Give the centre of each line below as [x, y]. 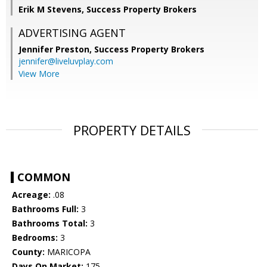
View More [39, 74]
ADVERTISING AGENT [72, 33]
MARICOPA [68, 252]
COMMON [44, 177]
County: [28, 252]
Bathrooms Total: [50, 223]
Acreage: [31, 195]
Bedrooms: [35, 238]
